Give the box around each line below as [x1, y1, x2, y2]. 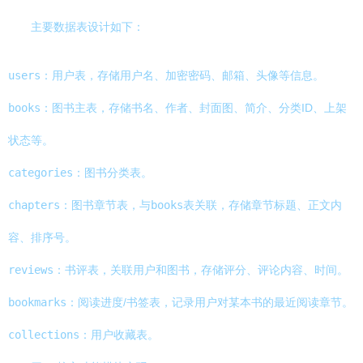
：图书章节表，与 [60, 199, 151, 211]
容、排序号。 [8, 231, 76, 244]
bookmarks [8, 296, 66, 309]
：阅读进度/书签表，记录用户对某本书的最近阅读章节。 [66, 296, 353, 309]
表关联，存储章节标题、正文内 [183, 199, 342, 211]
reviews [8, 263, 53, 276]
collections [8, 328, 79, 341]
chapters [8, 199, 60, 211]
